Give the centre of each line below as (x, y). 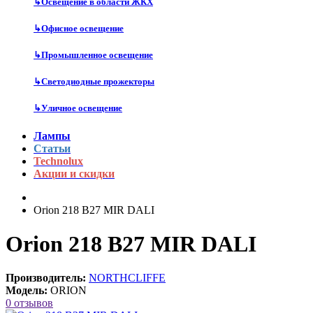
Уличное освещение (82, 108)
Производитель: (46, 278)
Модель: (27, 291)
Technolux (58, 161)
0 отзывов (29, 303)
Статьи (52, 148)
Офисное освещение (82, 28)
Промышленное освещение (97, 55)
